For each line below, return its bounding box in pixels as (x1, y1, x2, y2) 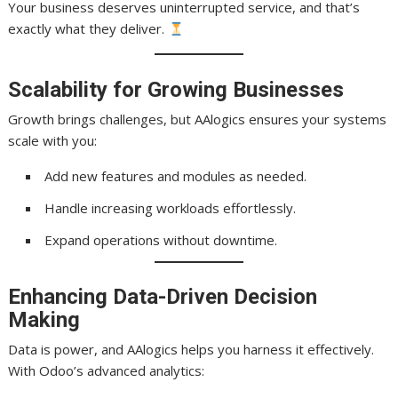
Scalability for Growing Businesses (8, 76, 345, 102)
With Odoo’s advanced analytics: (8, 362, 205, 379)
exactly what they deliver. (8, 20, 169, 37)
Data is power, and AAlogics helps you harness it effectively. (8, 340, 375, 358)
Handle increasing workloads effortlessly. (44, 198, 297, 217)
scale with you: (8, 131, 98, 149)
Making (8, 307, 81, 332)
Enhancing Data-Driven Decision (8, 284, 318, 309)
